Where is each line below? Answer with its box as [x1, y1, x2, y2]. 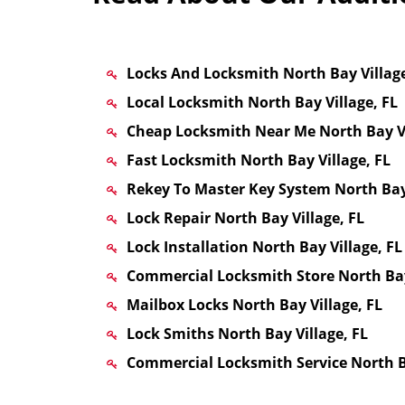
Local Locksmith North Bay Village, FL [127, 92, 398, 112]
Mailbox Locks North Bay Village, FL [127, 295, 382, 315]
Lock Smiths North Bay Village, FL [127, 324, 368, 344]
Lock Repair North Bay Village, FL [127, 208, 364, 228]
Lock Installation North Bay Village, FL [127, 237, 402, 257]
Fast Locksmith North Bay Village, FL [127, 150, 391, 170]
